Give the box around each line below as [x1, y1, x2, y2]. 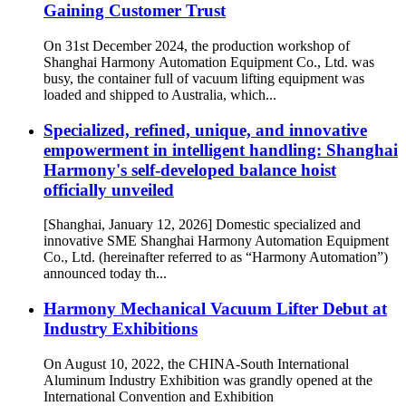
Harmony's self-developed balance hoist [43, 159, 336, 179]
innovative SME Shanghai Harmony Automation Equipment [43, 233, 389, 249]
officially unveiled [43, 179, 174, 199]
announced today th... [43, 266, 167, 282]
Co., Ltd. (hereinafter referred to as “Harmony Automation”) [43, 249, 388, 266]
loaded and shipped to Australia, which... [43, 87, 276, 102]
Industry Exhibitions [43, 319, 198, 339]
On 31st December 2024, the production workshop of [43, 38, 350, 53]
